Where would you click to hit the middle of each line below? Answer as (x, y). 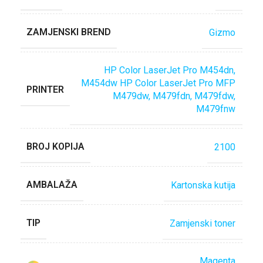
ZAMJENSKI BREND (69, 32)
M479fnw (216, 109)
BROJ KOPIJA (55, 146)
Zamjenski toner (203, 223)
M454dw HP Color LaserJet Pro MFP (158, 83)
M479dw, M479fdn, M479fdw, (174, 96)
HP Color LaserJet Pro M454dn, (170, 70)
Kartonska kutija (203, 185)
